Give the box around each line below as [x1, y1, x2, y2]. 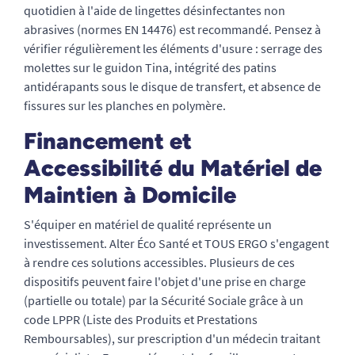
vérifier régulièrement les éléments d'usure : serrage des [24, 40, 323, 56]
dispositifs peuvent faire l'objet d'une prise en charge [24, 273, 306, 289]
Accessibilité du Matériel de [24, 155, 322, 181]
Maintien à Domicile [24, 181, 236, 208]
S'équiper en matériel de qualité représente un [24, 216, 272, 232]
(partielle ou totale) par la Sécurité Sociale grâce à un [24, 292, 303, 308]
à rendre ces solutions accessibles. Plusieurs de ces [24, 254, 295, 270]
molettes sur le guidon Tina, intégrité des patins [24, 59, 277, 75]
